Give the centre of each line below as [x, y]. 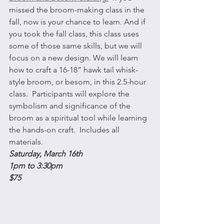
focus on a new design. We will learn [74, 57]
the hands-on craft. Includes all [65, 129]
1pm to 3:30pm [36, 165]
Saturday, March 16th [47, 153]
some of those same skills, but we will [76, 45]
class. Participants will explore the [70, 93]
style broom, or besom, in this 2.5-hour [78, 81]
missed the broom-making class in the [78, 9]
